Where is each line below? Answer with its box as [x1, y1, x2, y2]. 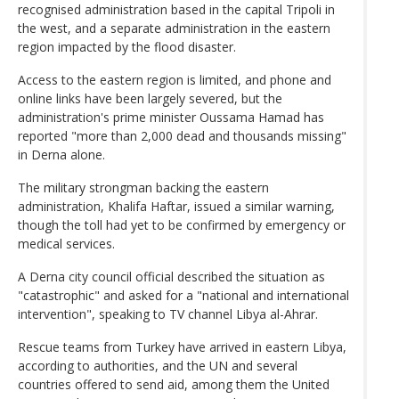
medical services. [18, 234, 115, 252]
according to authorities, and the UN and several [18, 356, 297, 374]
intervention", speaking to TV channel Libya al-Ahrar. [18, 305, 318, 322]
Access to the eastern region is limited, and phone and [18, 70, 331, 88]
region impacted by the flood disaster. [18, 37, 236, 55]
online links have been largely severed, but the [18, 89, 282, 107]
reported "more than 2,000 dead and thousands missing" [18, 126, 346, 144]
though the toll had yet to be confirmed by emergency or [18, 216, 346, 233]
